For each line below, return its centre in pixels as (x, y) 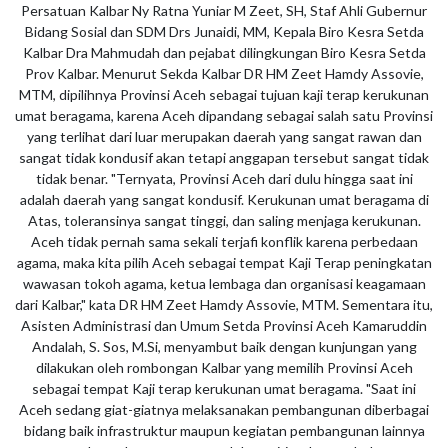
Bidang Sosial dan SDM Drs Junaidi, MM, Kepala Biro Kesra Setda (224, 31)
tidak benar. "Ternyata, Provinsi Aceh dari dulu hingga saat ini (224, 178)
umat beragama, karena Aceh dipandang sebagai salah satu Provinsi (224, 115)
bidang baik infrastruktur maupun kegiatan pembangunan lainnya (224, 430)
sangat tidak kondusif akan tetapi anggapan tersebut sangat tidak (224, 157)
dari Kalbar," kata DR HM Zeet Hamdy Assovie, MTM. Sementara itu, (224, 304)
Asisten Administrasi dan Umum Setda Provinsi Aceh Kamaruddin (224, 325)
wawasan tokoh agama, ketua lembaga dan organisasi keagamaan (224, 283)
